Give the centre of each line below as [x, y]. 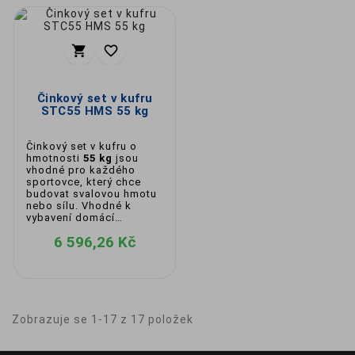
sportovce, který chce [84, 182]
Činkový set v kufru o [82, 146]
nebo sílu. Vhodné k [79, 206]
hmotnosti [55, 158]
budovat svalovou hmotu [92, 194]
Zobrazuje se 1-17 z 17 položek [103, 319]
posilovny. [53, 229]
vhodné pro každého [81, 170]
